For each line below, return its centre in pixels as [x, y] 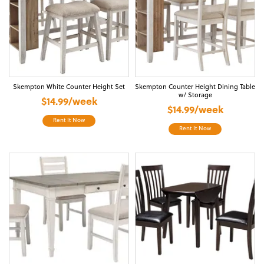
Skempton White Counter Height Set [69, 88]
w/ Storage [195, 96]
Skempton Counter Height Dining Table [195, 88]
